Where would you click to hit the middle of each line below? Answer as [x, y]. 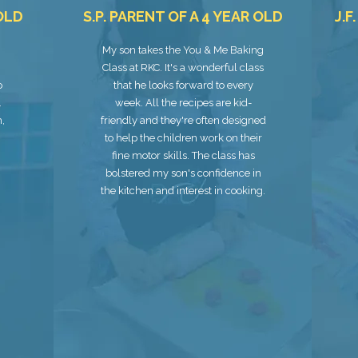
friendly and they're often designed [183, 120]
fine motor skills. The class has [183, 155]
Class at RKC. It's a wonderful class [183, 68]
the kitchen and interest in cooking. [183, 191]
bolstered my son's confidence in [183, 173]
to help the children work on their [183, 138]
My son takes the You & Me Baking [183, 50]
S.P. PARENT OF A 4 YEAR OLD [183, 16]
